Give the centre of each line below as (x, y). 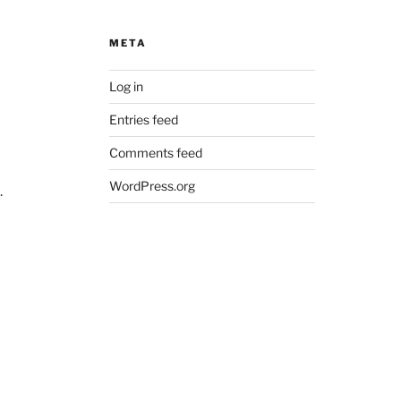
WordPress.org (152, 185)
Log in (126, 86)
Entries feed (143, 119)
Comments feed (155, 152)
